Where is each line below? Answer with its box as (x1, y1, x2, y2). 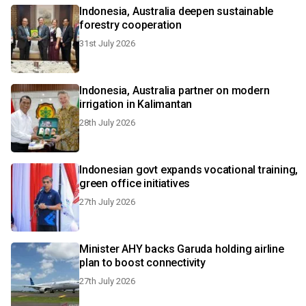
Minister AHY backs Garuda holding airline (79, 242, 284, 255)
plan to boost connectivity (79, 256, 206, 269)
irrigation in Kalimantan (79, 98, 193, 111)
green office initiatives (79, 177, 191, 190)
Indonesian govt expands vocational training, (79, 163, 298, 176)
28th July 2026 (79, 117, 135, 128)
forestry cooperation (79, 18, 182, 31)
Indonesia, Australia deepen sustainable (79, 5, 274, 18)
